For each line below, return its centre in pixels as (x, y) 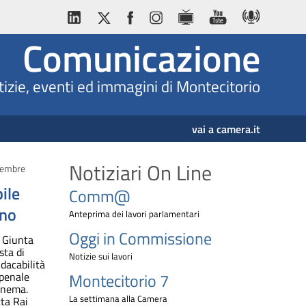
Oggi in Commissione (140, 239)
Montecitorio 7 (119, 281)
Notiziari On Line (140, 173)
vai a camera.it (226, 129)
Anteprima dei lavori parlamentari (134, 214)
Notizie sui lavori (101, 256)
